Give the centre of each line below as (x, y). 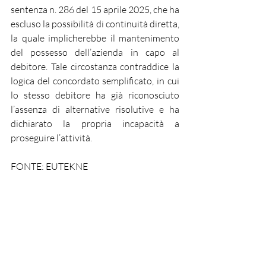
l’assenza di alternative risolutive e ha (95, 109)
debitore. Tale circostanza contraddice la (95, 66)
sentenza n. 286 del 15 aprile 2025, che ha (95, 9)
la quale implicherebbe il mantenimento (95, 38)
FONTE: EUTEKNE (49, 166)
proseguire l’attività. (51, 138)
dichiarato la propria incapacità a (95, 123)
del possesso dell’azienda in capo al (95, 52)
